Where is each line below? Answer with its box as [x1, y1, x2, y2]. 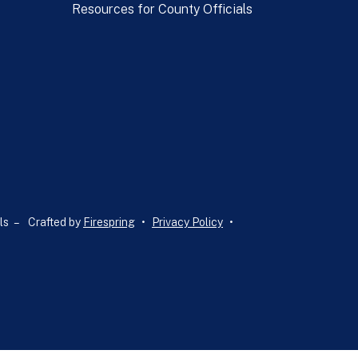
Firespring [83, 215, 135, 229]
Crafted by [28, 215, 83, 229]
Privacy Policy [152, 215, 223, 229]
